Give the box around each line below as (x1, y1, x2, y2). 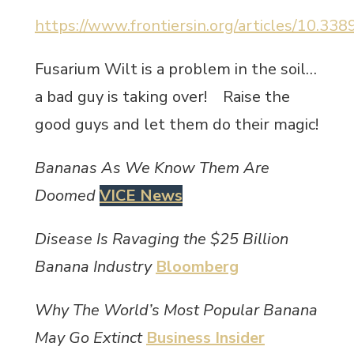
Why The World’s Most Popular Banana (35, 299, 318, 321)
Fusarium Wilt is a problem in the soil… (35, 58, 317, 80)
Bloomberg (156, 255, 239, 277)
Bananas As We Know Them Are (35, 156, 269, 179)
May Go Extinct (35, 326, 146, 348)
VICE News (100, 184, 183, 206)
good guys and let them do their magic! (35, 113, 318, 135)
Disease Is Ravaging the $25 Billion (35, 228, 288, 250)
